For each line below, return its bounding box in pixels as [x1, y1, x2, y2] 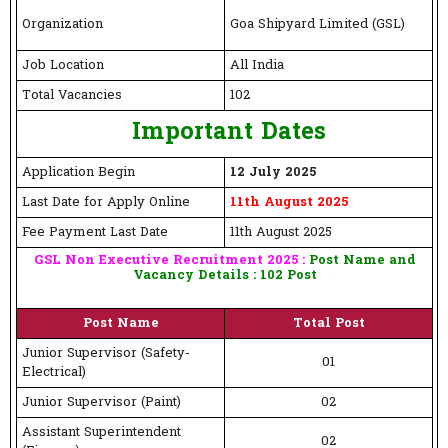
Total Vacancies [22, 86, 122, 106]
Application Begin [22, 163, 135, 183]
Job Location [22, 56, 104, 76]
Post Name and [308, 251, 416, 271]
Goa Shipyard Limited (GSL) [230, 15, 405, 35]
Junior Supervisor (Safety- [22, 344, 190, 364]
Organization [22, 15, 103, 35]
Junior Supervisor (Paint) [22, 393, 181, 413]
